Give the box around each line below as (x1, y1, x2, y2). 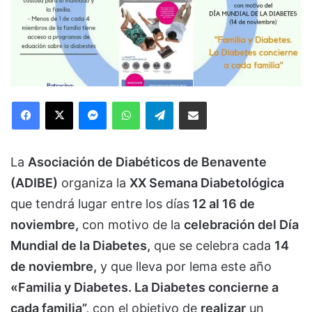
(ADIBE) (10, 175, 58, 190)
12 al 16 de (189, 196, 255, 211)
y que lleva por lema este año (97, 258, 272, 274)
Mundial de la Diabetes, (10, 237, 150, 253)
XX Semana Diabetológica (130, 175, 284, 190)
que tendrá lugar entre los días (10, 196, 189, 211)
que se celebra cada (150, 237, 274, 253)
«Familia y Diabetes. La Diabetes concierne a (10, 279, 279, 295)
